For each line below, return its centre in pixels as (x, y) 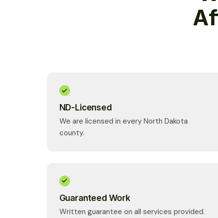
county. (72, 133)
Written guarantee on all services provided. (132, 211)
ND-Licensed (85, 107)
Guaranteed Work (95, 198)
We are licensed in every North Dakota (123, 121)
